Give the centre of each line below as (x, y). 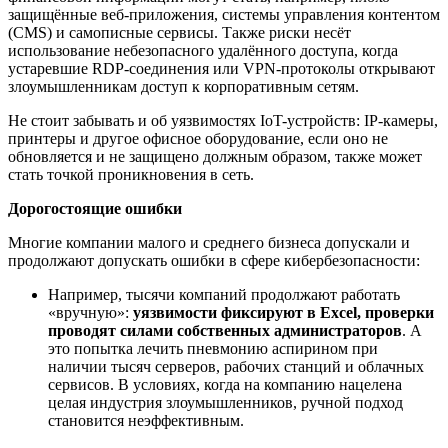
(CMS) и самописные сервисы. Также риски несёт (179, 32)
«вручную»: (90, 312)
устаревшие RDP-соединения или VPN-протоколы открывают (221, 68)
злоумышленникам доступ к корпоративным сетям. (185, 86)
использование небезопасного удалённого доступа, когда (203, 50)
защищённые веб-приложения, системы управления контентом (224, 14)
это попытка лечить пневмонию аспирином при (213, 348)
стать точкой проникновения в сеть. (133, 174)
